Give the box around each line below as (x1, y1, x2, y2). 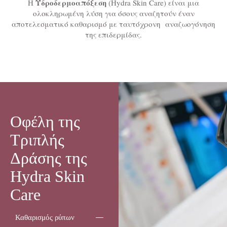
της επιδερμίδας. (85, 29, 142, 40)
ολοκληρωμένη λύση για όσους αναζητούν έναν (32, 8, 195, 19)
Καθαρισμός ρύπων (15, 213, 74, 221)
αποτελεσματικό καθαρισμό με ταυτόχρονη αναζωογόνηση (12, 19, 215, 29)
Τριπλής (10, 130, 64, 149)
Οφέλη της (10, 112, 80, 131)
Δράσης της (10, 148, 87, 167)
